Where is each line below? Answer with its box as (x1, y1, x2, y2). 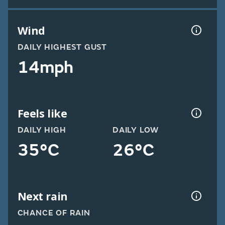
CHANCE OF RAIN (17, 208, 90, 218)
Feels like (17, 105, 67, 121)
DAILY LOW (113, 125, 159, 136)
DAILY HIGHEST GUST (17, 42, 107, 53)
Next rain (17, 188, 68, 203)
